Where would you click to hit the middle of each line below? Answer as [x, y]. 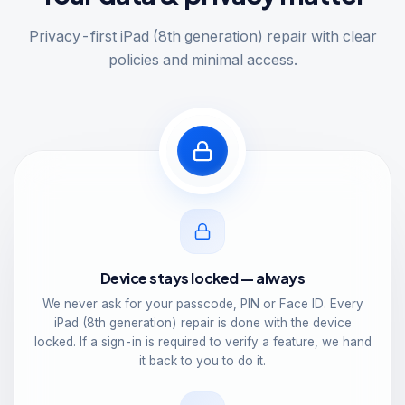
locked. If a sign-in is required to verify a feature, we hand [202, 342]
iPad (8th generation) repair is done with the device [202, 323]
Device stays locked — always [202, 278]
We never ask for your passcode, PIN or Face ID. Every [202, 304]
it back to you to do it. [202, 361]
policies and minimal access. [202, 60]
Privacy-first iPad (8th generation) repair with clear [202, 36]
